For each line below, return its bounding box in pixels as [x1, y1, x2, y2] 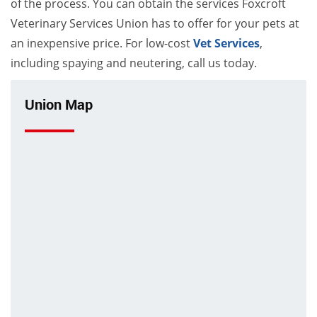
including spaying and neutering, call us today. [11, 55, 257, 71]
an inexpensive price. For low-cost [11, 35, 193, 52]
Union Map [25, 95, 93, 115]
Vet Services [193, 35, 260, 52]
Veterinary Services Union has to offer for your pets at [11, 16, 299, 32]
